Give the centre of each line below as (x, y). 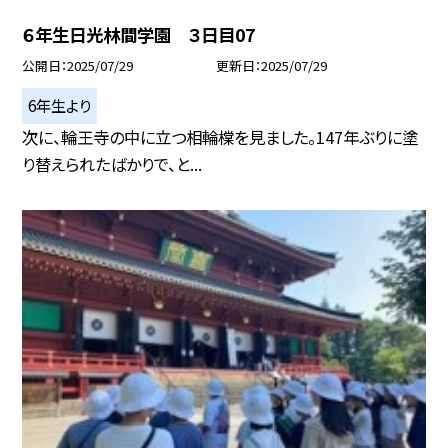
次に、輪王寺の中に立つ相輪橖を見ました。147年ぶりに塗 (220, 137)
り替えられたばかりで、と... (112, 164)
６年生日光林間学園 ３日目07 (139, 35)
